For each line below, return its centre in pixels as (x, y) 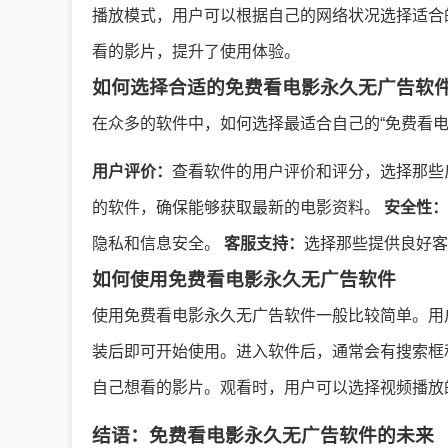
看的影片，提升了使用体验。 (196, 51)
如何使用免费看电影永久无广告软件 (244, 279)
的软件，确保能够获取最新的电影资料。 (238, 207)
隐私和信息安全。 (158, 243)
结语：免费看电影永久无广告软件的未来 (263, 435)
